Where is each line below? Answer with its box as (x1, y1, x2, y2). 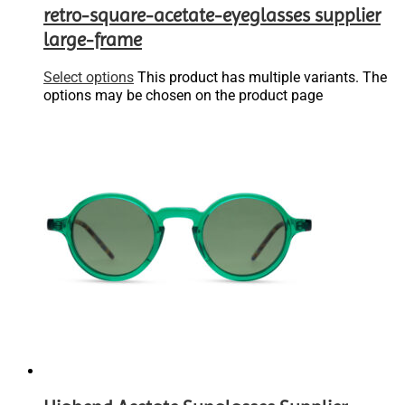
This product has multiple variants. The (137, 68, 387, 86)
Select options (43, 68, 134, 86)
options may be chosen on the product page (43, 86, 323, 104)
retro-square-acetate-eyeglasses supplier (43, 5, 381, 27)
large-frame (43, 29, 142, 52)
